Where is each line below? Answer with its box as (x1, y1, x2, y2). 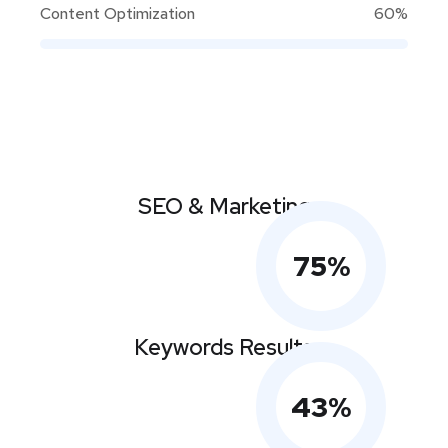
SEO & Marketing (137, 192, 311, 221)
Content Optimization (40, 3, 195, 24)
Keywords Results (134, 333, 314, 362)
